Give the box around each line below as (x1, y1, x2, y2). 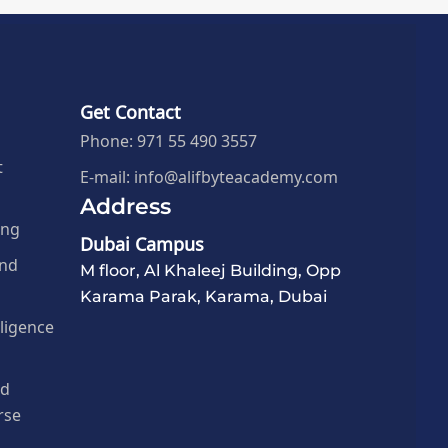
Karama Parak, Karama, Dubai (80, 287, 328, 307)
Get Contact (80, 94, 182, 127)
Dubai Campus (80, 226, 205, 259)
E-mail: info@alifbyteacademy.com (80, 161, 339, 190)
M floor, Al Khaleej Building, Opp (80, 261, 342, 281)
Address (80, 193, 172, 221)
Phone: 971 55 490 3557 (80, 125, 258, 154)
